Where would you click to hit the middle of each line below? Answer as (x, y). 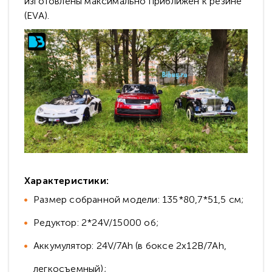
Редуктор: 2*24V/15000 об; (96, 223)
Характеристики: (66, 181)
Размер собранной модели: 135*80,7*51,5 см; (139, 200)
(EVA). (37, 15)
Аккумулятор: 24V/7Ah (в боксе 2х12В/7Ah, (130, 246)
